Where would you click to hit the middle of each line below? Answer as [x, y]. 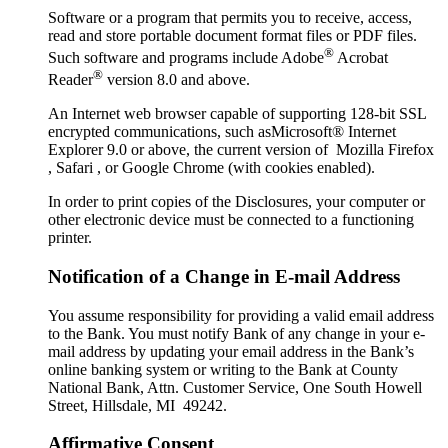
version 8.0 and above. [176, 80]
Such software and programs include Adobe [186, 57]
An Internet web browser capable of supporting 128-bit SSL [237, 114]
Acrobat [361, 57]
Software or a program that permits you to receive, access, [230, 17]
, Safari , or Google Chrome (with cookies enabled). [211, 168]
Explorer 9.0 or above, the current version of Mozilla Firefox [241, 150]
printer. [70, 238]
